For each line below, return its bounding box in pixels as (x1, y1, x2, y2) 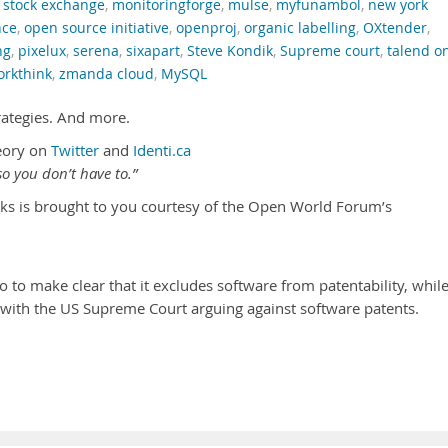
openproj (176, 19, 237, 37)
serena (73, 42, 119, 60)
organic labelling (244, 19, 356, 37)
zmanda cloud (59, 65, 154, 83)
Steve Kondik (187, 42, 273, 60)
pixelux (18, 42, 66, 60)
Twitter (51, 141, 99, 160)
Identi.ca (133, 141, 191, 160)
